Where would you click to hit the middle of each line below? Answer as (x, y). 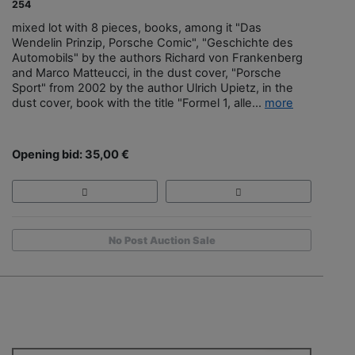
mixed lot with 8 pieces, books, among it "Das (137, 28)
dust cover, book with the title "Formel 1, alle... (138, 103)
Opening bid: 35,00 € (71, 155)
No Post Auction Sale (162, 240)
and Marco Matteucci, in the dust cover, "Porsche (147, 73)
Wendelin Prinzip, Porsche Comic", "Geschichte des (153, 43)
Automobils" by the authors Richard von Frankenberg (157, 58)
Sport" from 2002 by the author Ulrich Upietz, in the (153, 88)
